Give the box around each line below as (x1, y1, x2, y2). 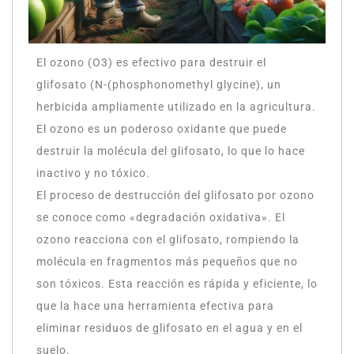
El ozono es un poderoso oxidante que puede (36, 122, 287, 135)
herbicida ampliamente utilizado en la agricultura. (36, 100, 316, 113)
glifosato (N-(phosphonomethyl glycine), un (36, 78, 281, 91)
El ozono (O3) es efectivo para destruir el (36, 56, 266, 69)
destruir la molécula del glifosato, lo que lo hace (36, 145, 305, 157)
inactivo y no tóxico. (36, 167, 150, 179)
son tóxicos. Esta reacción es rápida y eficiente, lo (36, 277, 318, 290)
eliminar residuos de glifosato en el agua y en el (36, 322, 303, 334)
